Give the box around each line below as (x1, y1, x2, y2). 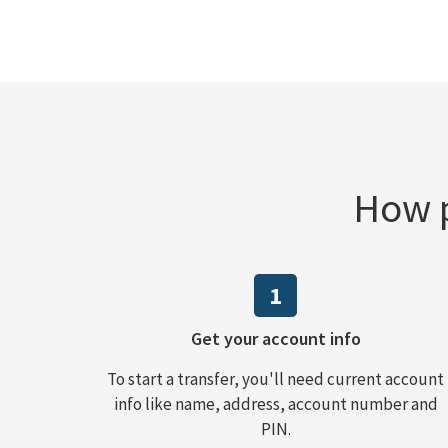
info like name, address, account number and (113, 393, 438, 416)
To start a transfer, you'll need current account (107, 368, 445, 391)
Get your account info (190, 327, 361, 351)
